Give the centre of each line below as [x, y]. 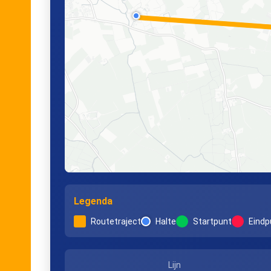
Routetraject [116, 221]
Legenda [93, 201]
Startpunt [212, 221]
